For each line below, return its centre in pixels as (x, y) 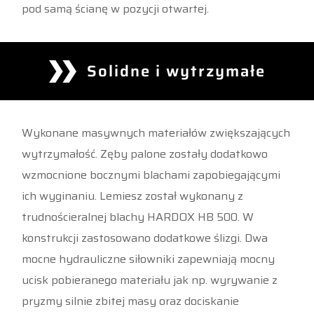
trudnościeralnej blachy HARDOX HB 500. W (138, 217)
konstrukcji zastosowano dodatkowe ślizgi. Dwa (145, 238)
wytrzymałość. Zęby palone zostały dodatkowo (145, 154)
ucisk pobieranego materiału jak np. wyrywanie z (150, 280)
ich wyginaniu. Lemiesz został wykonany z (133, 196)
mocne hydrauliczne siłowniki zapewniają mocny (149, 259)
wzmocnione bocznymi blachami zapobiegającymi (151, 175)
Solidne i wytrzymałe (176, 71)
